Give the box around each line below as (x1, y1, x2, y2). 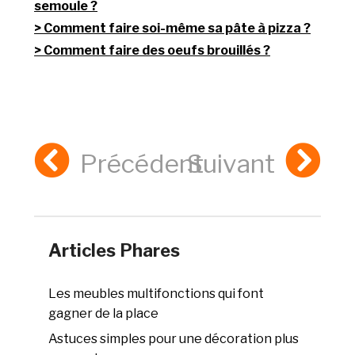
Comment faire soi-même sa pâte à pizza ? (44, 21, 311, 36)
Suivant (186, 148, 275, 180)
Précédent (80, 148, 204, 180)
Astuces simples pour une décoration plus (48, 331, 300, 347)
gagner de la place (48, 306, 159, 322)
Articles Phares (48, 240, 181, 261)
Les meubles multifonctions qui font (48, 286, 265, 302)
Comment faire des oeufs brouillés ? (44, 43, 271, 59)
